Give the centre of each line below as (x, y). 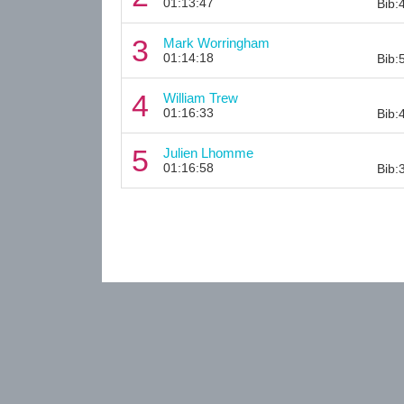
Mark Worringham (216, 42)
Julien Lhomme (208, 152)
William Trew (200, 97)
